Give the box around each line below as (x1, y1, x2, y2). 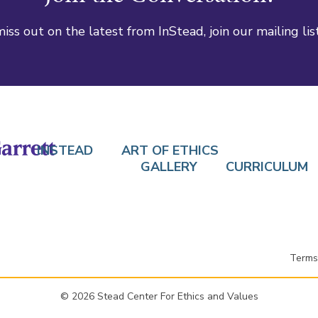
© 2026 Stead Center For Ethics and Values (60, 290, 258, 304)
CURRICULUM (226, 158, 308, 176)
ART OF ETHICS (121, 142, 219, 160)
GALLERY (141, 158, 197, 176)
